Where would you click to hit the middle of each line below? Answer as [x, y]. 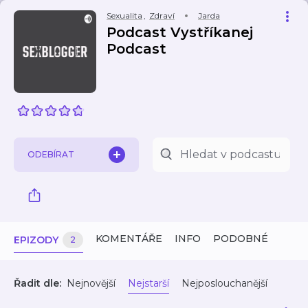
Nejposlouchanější [224, 283]
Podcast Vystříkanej [180, 32]
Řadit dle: [37, 283]
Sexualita [124, 15]
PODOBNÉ [241, 239]
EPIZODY [36, 240]
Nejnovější [91, 283]
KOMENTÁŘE [129, 239]
